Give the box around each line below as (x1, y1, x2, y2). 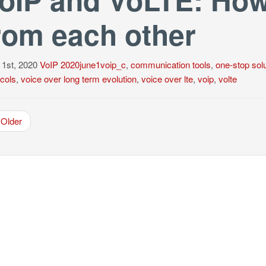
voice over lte (141, 72, 193, 85)
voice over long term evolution (20, 72, 137, 85)
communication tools (130, 58, 211, 71)
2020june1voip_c (60, 58, 126, 71)
